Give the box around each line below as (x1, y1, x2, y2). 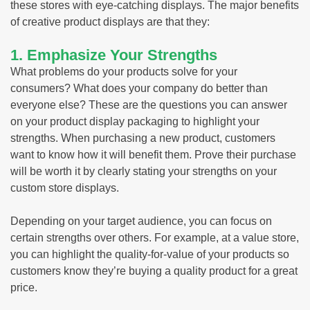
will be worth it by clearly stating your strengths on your (10, 165, 277, 177)
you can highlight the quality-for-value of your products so (10, 248, 289, 260)
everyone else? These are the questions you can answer (10, 98, 287, 111)
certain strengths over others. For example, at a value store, (10, 231, 299, 244)
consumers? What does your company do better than (10, 82, 268, 94)
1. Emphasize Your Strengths (10, 46, 217, 64)
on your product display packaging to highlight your (10, 115, 259, 127)
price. (10, 281, 37, 293)
